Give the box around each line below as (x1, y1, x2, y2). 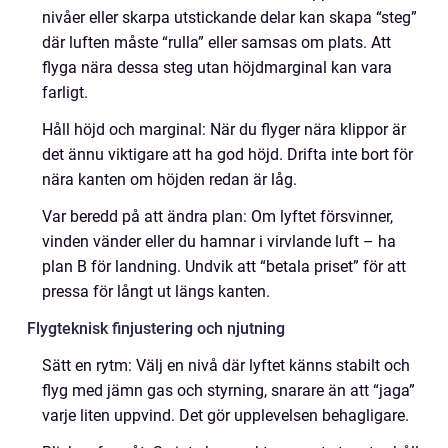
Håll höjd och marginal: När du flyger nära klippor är (42, 120, 406, 139)
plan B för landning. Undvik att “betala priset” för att (42, 257, 406, 276)
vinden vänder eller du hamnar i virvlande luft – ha (42, 232, 396, 251)
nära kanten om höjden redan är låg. (42, 170, 297, 189)
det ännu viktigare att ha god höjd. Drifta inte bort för (42, 145, 413, 164)
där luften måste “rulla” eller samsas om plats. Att (42, 33, 391, 52)
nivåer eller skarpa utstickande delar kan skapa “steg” (42, 8, 417, 27)
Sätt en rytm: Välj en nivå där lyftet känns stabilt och (42, 356, 410, 375)
